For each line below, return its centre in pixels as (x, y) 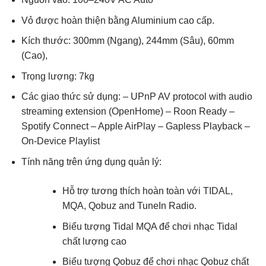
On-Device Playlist (60, 141)
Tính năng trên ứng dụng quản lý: (91, 162)
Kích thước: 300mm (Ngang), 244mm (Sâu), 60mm (127, 41)
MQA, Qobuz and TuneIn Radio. (129, 206)
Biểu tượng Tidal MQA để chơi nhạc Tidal (150, 226)
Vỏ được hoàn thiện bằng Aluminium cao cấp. (118, 20)
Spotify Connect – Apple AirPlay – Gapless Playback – (135, 126)
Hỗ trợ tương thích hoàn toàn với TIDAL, (147, 191)
